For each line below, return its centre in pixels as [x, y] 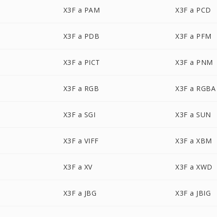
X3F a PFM [194, 36]
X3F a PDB [81, 36]
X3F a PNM [194, 62]
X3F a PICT [82, 62]
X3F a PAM [82, 10]
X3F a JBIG [193, 193]
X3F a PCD [193, 10]
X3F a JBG [80, 193]
